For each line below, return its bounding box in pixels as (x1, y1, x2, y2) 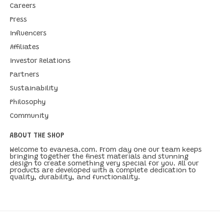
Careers (10, 3, 36, 10)
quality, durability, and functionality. (10, 174, 140, 181)
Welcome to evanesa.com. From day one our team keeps (10, 147, 202, 154)
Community (10, 113, 49, 120)
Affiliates (10, 44, 39, 51)
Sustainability (10, 85, 58, 92)
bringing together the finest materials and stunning (10, 154, 189, 161)
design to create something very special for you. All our (10, 161, 199, 167)
